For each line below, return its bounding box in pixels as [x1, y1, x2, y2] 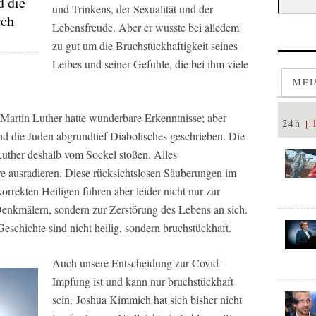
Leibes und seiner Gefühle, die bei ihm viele [52, 56, 248, 71]
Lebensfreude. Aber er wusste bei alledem [52, 20, 239, 35]
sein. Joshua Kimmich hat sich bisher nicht [52, 292, 242, 307]
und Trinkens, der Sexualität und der [52, 1, 213, 16]
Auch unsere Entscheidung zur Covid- [52, 255, 222, 270]
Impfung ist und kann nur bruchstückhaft [52, 274, 233, 288]
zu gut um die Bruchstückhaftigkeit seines [52, 38, 238, 53]
